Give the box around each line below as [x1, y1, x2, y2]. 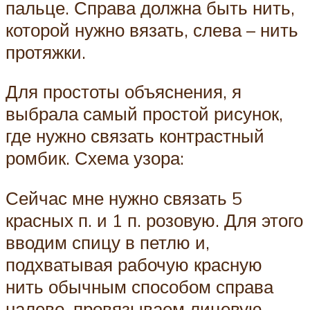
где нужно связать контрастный [6, 125, 264, 147]
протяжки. [6, 40, 86, 63]
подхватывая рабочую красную [6, 253, 262, 275]
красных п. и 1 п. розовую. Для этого [6, 208, 303, 231]
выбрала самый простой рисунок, [6, 102, 283, 125]
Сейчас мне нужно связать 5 [6, 186, 242, 209]
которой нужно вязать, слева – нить [6, 18, 298, 41]
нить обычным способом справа [6, 275, 273, 298]
